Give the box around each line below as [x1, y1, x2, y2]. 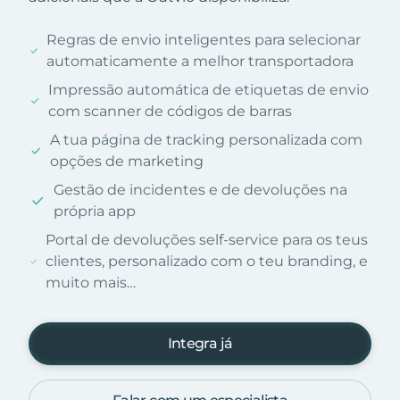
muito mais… [45, 273, 136, 291]
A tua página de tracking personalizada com [50, 130, 363, 148]
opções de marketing [50, 152, 204, 170]
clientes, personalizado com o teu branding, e [45, 252, 368, 270]
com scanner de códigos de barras [47, 102, 292, 120]
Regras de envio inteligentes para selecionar [46, 30, 362, 48]
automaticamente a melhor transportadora [46, 52, 354, 70]
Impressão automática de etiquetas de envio [47, 80, 369, 98]
